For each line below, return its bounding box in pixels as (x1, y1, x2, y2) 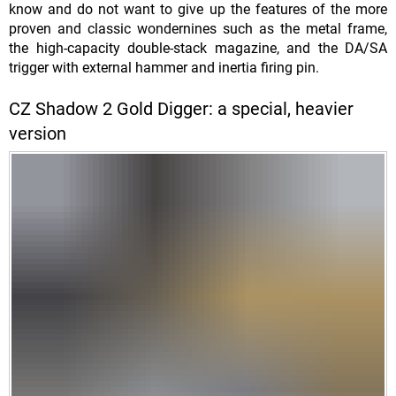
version (9, 123, 66, 145)
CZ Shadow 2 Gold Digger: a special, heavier (9, 98, 354, 120)
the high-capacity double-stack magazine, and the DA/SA (9, 40, 387, 57)
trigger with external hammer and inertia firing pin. (9, 59, 319, 77)
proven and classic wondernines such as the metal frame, (9, 20, 387, 38)
